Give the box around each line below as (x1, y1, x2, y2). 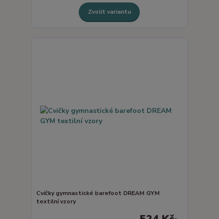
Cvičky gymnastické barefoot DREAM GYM (36, 189, 160, 197)
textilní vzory (36, 197, 76, 205)
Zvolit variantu (88, 8, 131, 16)
